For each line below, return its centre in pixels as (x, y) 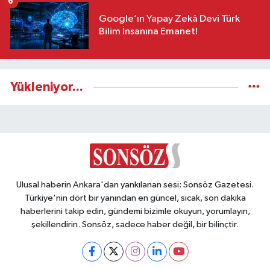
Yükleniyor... (47, 87)
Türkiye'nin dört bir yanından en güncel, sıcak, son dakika (135, 198)
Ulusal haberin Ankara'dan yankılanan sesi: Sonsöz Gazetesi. (135, 185)
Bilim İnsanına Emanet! (148, 31)
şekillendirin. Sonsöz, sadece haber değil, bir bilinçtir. (135, 225)
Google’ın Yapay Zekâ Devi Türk (169, 19)
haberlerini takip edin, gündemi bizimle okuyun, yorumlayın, (135, 212)
